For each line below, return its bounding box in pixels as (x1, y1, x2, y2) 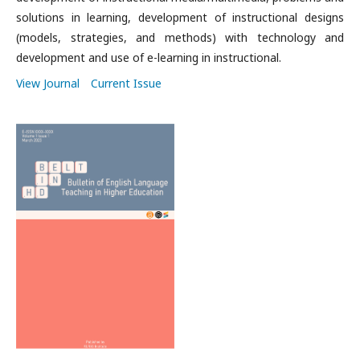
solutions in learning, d (16, 10, 145, 25)
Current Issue (91, 76, 162, 91)
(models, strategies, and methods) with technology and (16, 30, 344, 45)
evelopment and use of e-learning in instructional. (22, 50, 281, 65)
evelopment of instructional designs (145, 10, 344, 25)
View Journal (16, 76, 80, 91)
